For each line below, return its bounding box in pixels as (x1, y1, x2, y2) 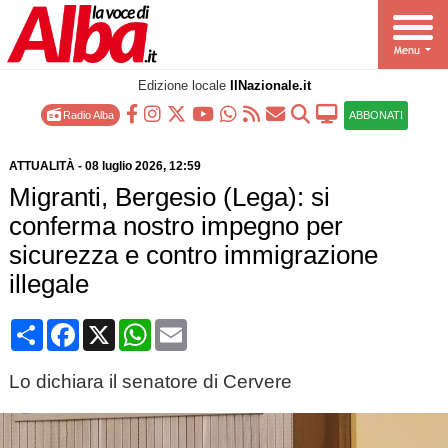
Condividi (42, 318, 111, 335)
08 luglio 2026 (84, 159, 163, 173)
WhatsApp (150, 318, 225, 335)
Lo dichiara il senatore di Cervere (8, 371, 292, 392)
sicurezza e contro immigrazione (8, 241, 378, 269)
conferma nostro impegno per (8, 212, 343, 240)
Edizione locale (137, 78, 230, 93)
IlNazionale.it (229, 78, 311, 93)
